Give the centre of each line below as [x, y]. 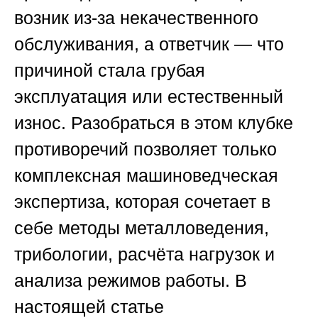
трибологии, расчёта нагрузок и [144, 254]
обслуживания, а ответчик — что [149, 44]
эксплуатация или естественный [149, 97]
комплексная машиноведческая [146, 176]
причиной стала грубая [110, 71]
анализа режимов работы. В [131, 281]
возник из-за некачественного [136, 18]
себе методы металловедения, [142, 228]
